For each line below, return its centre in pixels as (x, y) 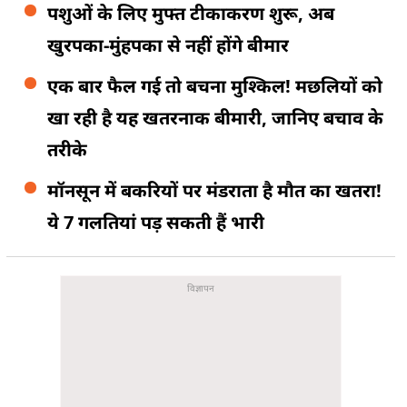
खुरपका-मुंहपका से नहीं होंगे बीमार (168, 45)
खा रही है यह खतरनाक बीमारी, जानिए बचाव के (215, 117)
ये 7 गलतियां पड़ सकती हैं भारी (156, 222)
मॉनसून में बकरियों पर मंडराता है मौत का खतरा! (214, 190)
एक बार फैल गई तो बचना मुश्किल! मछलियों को (215, 85)
